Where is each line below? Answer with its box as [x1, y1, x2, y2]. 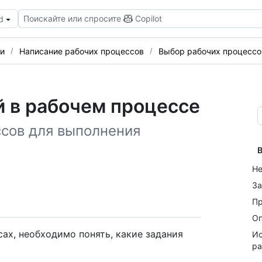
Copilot [135, 13, 162, 23]
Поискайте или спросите [23, 13, 121, 23]
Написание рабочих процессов [19, 46, 144, 56]
